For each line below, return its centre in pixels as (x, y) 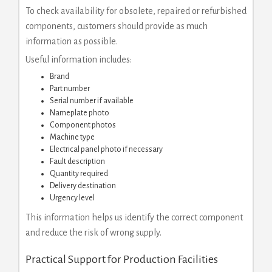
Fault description (77, 161)
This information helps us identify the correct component (134, 217)
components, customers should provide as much (117, 26)
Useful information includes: (79, 59)
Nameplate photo (80, 113)
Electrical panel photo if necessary (106, 149)
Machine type (72, 137)
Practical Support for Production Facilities (122, 259)
